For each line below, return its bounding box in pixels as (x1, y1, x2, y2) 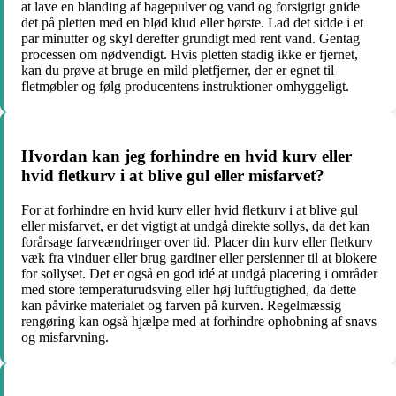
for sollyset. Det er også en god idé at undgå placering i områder (21, 265, 377, 281)
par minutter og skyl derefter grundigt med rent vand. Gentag (21, 31, 360, 47)
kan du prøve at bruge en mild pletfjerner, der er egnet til (21, 63, 334, 79)
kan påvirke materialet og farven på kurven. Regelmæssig (21, 297, 341, 313)
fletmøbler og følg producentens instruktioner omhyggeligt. (21, 79, 349, 95)
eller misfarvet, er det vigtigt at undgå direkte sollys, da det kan (21, 217, 369, 233)
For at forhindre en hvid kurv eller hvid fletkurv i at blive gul (21, 202, 358, 217)
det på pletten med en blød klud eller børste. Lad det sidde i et (21, 15, 363, 31)
